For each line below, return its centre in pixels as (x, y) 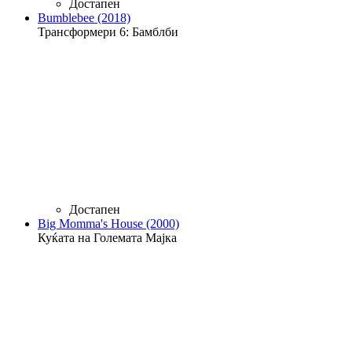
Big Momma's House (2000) (108, 223)
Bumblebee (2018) (84, 17)
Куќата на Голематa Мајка (107, 237)
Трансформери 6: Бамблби (108, 31)
